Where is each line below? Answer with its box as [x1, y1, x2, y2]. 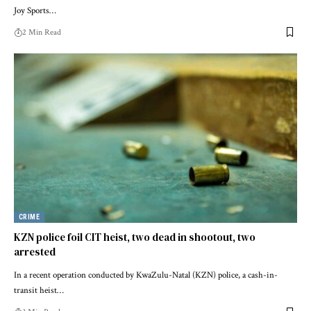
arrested [14, 244, 56, 260]
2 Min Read [22, 26, 61, 37]
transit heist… [14, 285, 64, 297]
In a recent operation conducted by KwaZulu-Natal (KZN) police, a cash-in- [14, 269, 278, 282]
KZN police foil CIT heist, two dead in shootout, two [14, 230, 255, 245]
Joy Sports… [14, 4, 56, 17]
